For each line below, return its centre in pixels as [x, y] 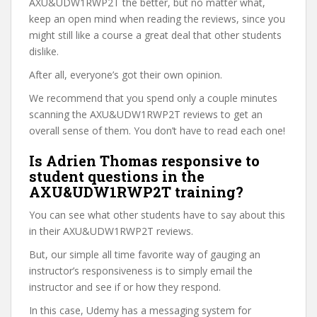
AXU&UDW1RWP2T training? [136, 192]
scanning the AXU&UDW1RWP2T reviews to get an [146, 114]
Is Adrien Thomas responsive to [144, 161]
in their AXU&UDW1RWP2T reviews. [111, 231]
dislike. [44, 51]
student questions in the [117, 176]
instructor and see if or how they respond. [125, 287]
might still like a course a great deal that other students [155, 35]
